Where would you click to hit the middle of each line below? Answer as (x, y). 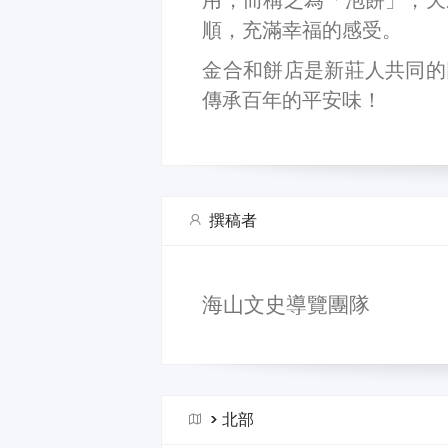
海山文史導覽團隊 (286, 304)
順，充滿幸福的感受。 (302, 29)
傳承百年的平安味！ (292, 99)
